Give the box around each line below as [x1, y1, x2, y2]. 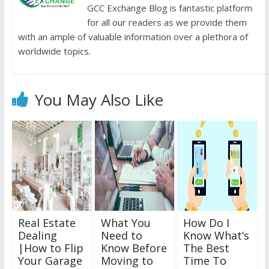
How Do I [183, 216, 230, 231]
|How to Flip [17, 241, 83, 256]
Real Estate [17, 216, 76, 231]
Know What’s [183, 228, 250, 243]
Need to [100, 228, 142, 243]
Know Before [100, 241, 167, 256]
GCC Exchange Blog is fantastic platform [86, 2, 252, 14]
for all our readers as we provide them [86, 16, 247, 29]
